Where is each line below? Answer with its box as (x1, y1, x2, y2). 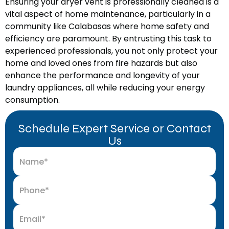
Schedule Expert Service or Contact (18, 121, 211, 136)
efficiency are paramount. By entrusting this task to (5, 33, 212, 45)
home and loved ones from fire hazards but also (5, 57, 197, 70)
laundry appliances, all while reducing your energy (5, 82, 205, 94)
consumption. (5, 94, 60, 106)
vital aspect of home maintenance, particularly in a (5, 8, 211, 20)
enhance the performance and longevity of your (5, 70, 200, 82)
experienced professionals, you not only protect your (5, 45, 218, 57)
